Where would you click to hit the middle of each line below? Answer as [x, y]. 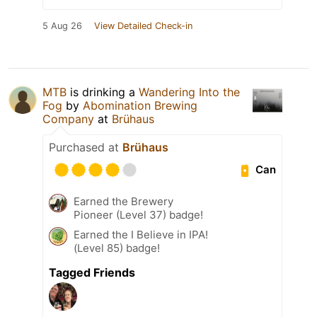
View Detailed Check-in [143, 25]
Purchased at [86, 147]
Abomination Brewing [140, 105]
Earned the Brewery [123, 201]
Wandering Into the [189, 92]
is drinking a [103, 92]
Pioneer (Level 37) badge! [138, 214]
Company [68, 119]
